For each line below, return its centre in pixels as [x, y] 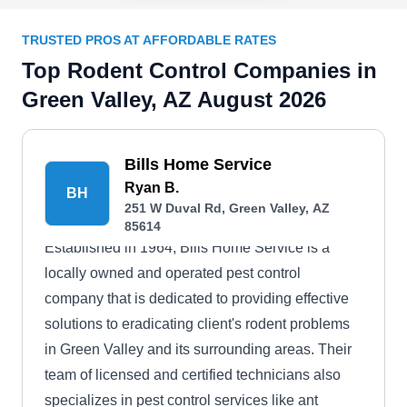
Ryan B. [152, 188]
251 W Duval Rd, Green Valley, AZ [227, 208]
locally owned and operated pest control [173, 273]
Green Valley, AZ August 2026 [174, 99]
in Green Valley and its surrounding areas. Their [198, 349]
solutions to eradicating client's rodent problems [197, 324]
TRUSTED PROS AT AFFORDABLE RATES [149, 40]
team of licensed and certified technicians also [193, 375]
